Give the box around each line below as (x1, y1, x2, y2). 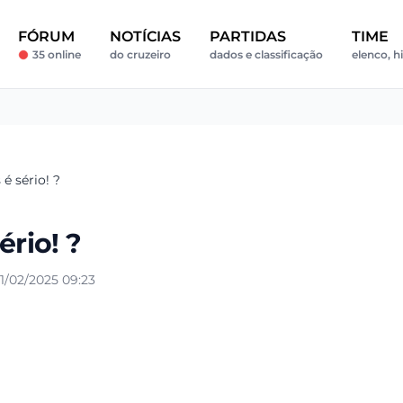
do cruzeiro (109, 48, 171, 61)
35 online (31, 48, 81, 61)
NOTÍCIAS (109, 28, 181, 45)
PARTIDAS (209, 28, 286, 45)
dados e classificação (209, 48, 323, 61)
